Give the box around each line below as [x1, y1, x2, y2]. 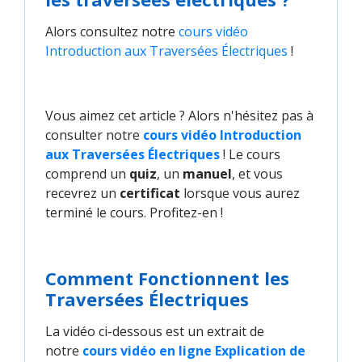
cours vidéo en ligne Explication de [82, 342, 309, 360]
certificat [120, 184, 180, 203]
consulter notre [45, 126, 143, 145]
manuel [183, 165, 232, 183]
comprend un [45, 165, 129, 183]
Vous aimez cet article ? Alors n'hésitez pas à [45, 107, 314, 125]
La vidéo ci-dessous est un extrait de [45, 322, 264, 341]
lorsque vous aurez [180, 184, 300, 203]
